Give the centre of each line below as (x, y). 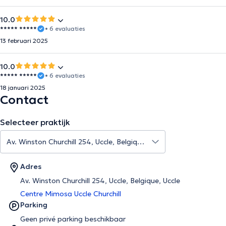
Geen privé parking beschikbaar (73, 219)
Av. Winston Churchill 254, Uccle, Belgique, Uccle (100, 181)
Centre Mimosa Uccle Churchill (71, 194)
